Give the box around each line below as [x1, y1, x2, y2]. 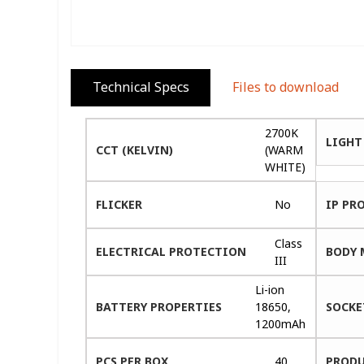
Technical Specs [92, 78, 189, 97]
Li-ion [255, 281, 285, 297]
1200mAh [255, 315, 306, 331]
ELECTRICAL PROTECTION [96, 243, 247, 259]
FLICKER [96, 196, 143, 212]
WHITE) [265, 158, 306, 175]
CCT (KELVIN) [96, 141, 174, 158]
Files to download [232, 78, 339, 97]
